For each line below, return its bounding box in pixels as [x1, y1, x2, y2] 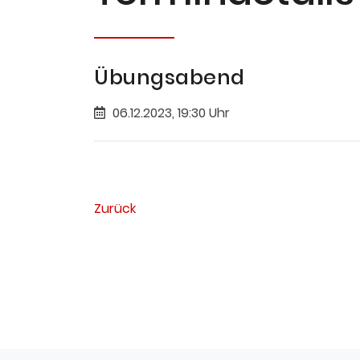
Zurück [94, 198, 136, 218]
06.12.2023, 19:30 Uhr [112, 103, 230, 122]
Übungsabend [94, 63, 245, 92]
